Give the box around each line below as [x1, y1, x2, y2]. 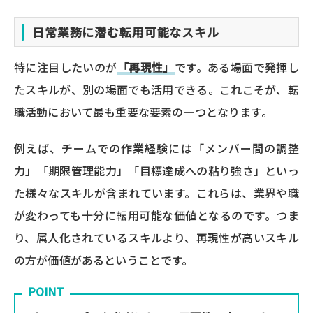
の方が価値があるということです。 [14, 252, 194, 269]
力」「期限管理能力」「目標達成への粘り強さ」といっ [14, 162, 299, 180]
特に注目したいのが [14, 59, 117, 76]
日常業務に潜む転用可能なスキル [32, 23, 219, 41]
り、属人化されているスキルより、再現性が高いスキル [14, 229, 299, 247]
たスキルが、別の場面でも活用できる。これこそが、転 [14, 81, 299, 99]
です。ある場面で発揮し [174, 59, 299, 76]
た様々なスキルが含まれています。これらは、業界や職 [14, 184, 299, 202]
